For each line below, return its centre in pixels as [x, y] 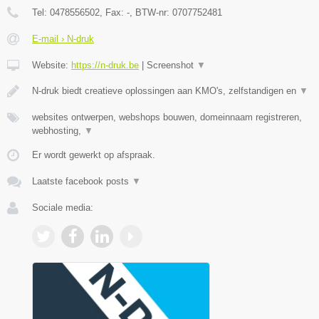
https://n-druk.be [105, 65]
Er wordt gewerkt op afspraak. [94, 155]
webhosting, [58, 130]
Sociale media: [63, 207]
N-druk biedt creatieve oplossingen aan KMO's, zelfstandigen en [166, 90]
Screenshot [172, 65]
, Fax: [113, 12]
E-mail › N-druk [63, 38]
